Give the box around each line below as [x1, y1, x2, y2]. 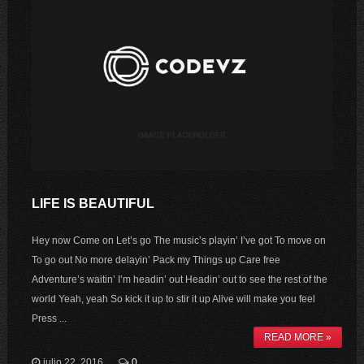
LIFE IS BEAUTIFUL [31, 197, 154, 211]
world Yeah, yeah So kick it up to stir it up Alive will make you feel [31, 293, 315, 305]
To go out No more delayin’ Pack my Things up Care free [31, 254, 280, 266]
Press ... [31, 313, 67, 325]
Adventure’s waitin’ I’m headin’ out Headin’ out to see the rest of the [31, 274, 327, 286]
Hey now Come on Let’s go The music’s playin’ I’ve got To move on [31, 235, 326, 247]
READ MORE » [264, 331, 332, 344]
